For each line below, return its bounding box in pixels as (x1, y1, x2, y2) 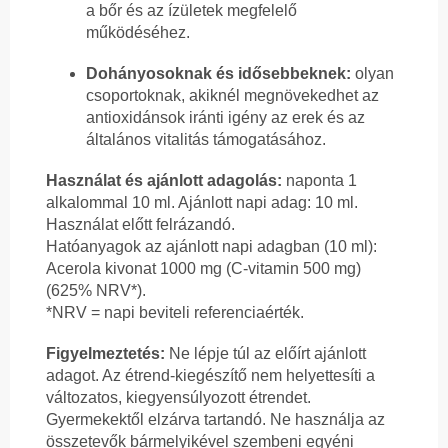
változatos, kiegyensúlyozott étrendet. (46, 389, 311, 407)
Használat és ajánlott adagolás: (46, 172, 282, 190)
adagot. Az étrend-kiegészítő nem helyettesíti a (46, 367, 375, 385)
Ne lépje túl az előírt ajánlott (165, 345, 366, 363)
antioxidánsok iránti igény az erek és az (86, 109, 365, 127)
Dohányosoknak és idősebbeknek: (86, 65, 351, 83)
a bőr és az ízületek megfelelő (86, 2, 297, 20)
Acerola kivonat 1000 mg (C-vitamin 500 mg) (46, 260, 361, 278)
